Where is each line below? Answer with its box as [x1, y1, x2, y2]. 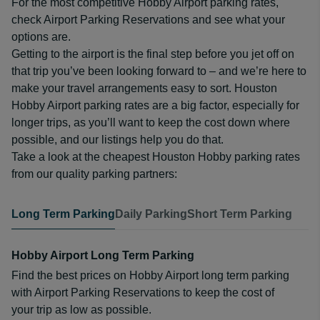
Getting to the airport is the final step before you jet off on [11, 48, 294, 60]
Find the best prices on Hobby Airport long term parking [11, 269, 289, 281]
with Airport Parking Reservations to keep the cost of [11, 286, 274, 299]
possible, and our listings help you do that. [11, 134, 224, 146]
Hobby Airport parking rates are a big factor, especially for [11, 99, 299, 111]
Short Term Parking [187, 208, 292, 220]
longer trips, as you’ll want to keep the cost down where [11, 116, 290, 129]
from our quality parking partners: [11, 168, 177, 180]
